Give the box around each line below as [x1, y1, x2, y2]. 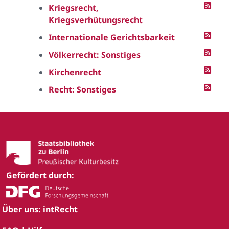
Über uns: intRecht [2, 203, 78, 215]
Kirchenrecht [49, 66, 101, 78]
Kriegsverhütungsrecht [49, 14, 143, 26]
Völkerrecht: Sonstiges [49, 49, 141, 60]
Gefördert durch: [6, 170, 74, 181]
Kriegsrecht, [49, 2, 99, 13]
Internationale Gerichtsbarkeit [49, 32, 175, 43]
